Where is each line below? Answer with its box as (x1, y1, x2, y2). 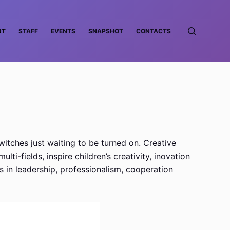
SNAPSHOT (88, 27, 124, 35)
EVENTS (51, 27, 76, 35)
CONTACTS (136, 27, 171, 35)
